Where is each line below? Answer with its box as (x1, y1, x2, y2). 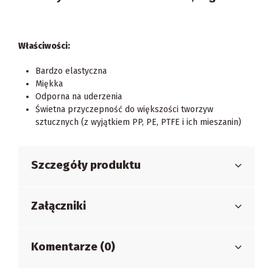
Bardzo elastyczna (35, 65, 107, 76)
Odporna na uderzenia (35, 91, 122, 102)
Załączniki (31, 199, 86, 213)
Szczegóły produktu (31, 158, 141, 172)
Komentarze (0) (31, 239, 115, 253)
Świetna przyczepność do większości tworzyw (35, 104, 213, 115)
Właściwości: (18, 41, 70, 51)
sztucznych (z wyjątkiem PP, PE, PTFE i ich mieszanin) (35, 116, 241, 127)
